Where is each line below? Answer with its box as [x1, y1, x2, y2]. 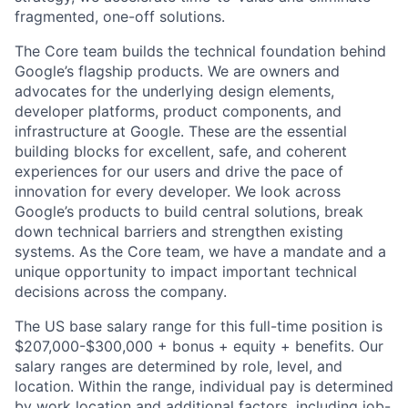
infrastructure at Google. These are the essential [15, 121, 347, 140]
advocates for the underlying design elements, [15, 81, 334, 100]
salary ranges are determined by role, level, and [15, 356, 342, 375]
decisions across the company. [15, 281, 227, 301]
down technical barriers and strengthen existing [15, 221, 343, 240]
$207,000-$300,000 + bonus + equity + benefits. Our [15, 336, 383, 355]
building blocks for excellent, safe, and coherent [15, 141, 347, 160]
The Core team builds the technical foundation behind [15, 41, 386, 60]
